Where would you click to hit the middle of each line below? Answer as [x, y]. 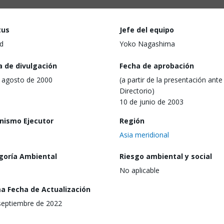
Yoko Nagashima [147, 44]
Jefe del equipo [147, 30]
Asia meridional [144, 134]
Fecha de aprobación [157, 65]
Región [132, 120]
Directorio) [137, 90]
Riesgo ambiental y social [166, 156]
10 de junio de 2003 [151, 101]
